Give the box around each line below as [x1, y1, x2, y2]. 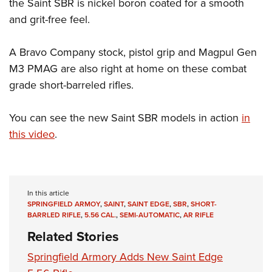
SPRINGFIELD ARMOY [27, 199, 100, 210]
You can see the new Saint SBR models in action [9, 110, 242, 126]
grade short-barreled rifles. [9, 77, 134, 93]
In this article [27, 188, 69, 199]
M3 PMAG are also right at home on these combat [9, 61, 246, 77]
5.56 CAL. [84, 209, 116, 221]
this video [9, 126, 55, 143]
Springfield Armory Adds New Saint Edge [27, 249, 223, 265]
